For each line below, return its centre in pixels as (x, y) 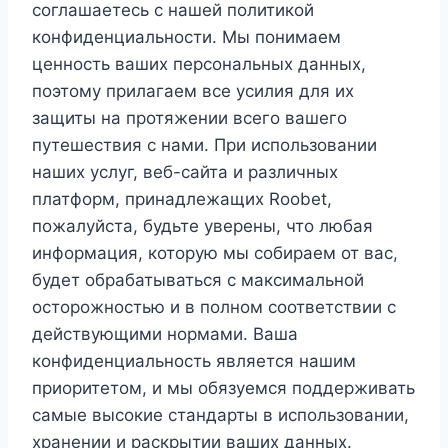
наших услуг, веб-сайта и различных (185, 172)
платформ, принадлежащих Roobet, (182, 199)
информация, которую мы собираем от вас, (215, 253)
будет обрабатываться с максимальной (198, 280)
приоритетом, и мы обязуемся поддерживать (223, 388)
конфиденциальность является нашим (194, 361)
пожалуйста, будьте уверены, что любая (202, 226)
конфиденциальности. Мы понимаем (186, 37)
